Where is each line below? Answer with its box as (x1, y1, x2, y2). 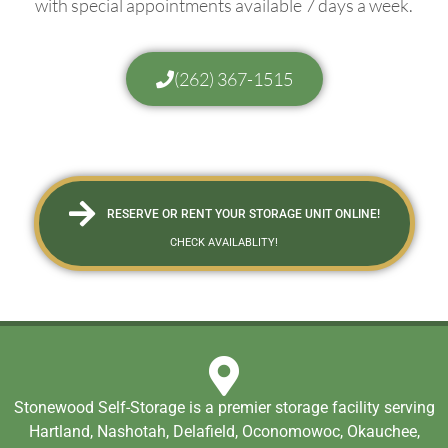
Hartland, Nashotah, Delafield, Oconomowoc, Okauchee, (28, 422, 420, 442)
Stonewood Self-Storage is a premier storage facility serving (13, 398, 435, 418)
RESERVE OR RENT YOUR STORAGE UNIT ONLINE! (106, 207, 380, 222)
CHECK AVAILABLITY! (170, 235, 278, 250)
